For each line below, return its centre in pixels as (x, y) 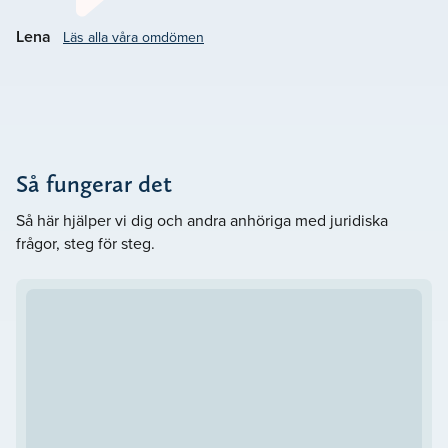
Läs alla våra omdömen (133, 37)
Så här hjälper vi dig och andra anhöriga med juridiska (202, 220)
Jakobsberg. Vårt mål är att (111, 15)
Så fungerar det (94, 184)
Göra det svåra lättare (282, 17)
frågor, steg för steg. (85, 243)
